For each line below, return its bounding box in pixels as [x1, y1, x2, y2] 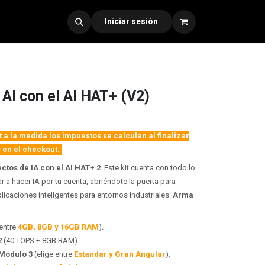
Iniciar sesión [105, 17, 159, 26]
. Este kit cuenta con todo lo [101, 163, 195, 172]
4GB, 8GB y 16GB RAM [18, 222, 99, 231]
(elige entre [33, 250, 74, 258]
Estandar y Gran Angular [74, 250, 166, 258]
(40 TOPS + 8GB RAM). [2, 236, 81, 245]
